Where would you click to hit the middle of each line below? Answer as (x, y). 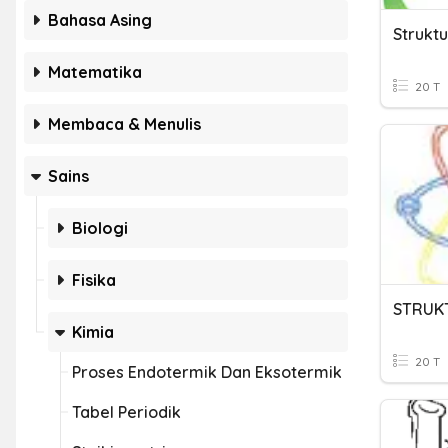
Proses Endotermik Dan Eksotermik (207, 372)
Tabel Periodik (126, 412)
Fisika (94, 280)
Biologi (100, 228)
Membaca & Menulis (124, 124)
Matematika (95, 72)
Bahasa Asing (100, 20)
